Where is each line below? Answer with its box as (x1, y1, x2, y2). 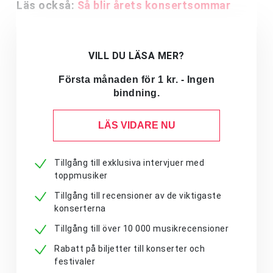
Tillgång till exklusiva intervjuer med (54, 158, 204, 168)
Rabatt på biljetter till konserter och (54, 244, 205, 254)
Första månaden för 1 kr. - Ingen (58, 74, 214, 85)
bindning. (113, 88, 160, 99)
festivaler (54, 257, 95, 267)
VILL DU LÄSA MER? (88, 50, 185, 62)
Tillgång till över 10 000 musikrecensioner (54, 224, 229, 234)
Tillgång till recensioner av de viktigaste (54, 191, 221, 201)
